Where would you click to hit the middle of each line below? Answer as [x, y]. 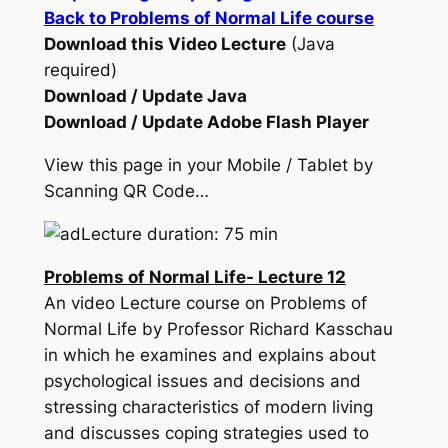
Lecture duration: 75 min [179, 234]
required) [80, 70]
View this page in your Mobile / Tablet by [208, 165]
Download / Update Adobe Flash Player [206, 122]
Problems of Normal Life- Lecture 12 [194, 276]
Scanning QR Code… [126, 191]
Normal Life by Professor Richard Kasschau [218, 328]
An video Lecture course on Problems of [205, 302]
